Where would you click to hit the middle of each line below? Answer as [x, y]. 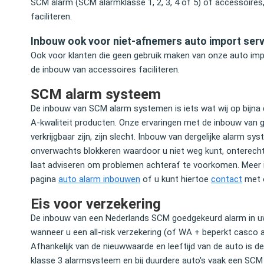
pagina [44, 179]
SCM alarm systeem [96, 94]
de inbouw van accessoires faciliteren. [105, 70]
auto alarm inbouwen [99, 179]
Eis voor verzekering [96, 204]
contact [227, 179]
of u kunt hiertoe [176, 179]
